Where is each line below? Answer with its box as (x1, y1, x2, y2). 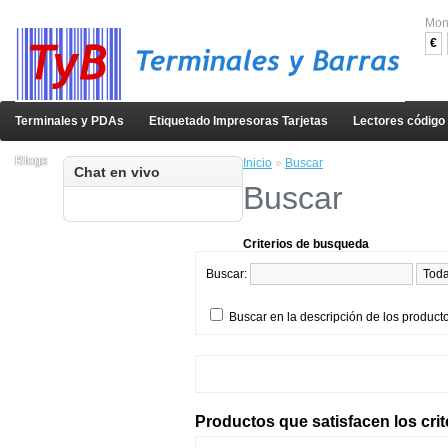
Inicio (243, 156, 272, 170)
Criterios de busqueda (243, 237, 369, 251)
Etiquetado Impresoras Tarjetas (149, 114, 328, 128)
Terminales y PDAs (15, 114, 124, 128)
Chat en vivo (74, 164, 160, 180)
